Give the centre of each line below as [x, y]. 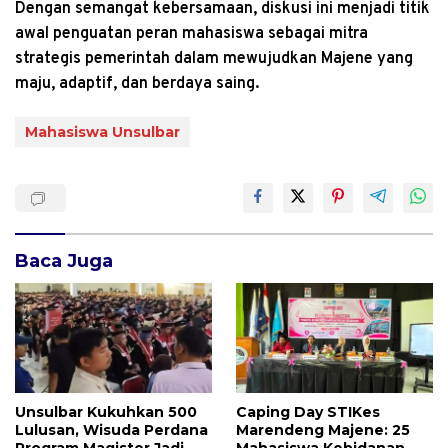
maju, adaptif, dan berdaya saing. [137, 83]
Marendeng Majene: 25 [323, 430]
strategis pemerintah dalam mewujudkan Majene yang [214, 58]
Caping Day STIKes [308, 412]
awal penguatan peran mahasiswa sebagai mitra [191, 33]
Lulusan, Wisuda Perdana [111, 430]
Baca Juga [64, 260]
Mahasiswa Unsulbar [102, 131]
